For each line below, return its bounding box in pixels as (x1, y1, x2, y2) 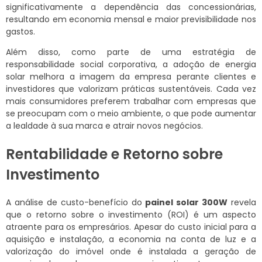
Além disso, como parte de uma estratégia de (6, 46, 256, 58)
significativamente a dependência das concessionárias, (6, 1, 256, 13)
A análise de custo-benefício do (6, 196, 146, 209)
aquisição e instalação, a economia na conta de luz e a (6, 233, 256, 246)
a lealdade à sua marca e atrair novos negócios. (6, 120, 203, 132)
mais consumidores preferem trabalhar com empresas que (6, 95, 256, 108)
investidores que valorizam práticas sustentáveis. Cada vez (6, 83, 256, 95)
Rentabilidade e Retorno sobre (6, 144, 223, 164)
